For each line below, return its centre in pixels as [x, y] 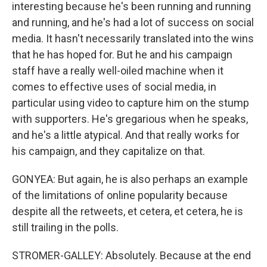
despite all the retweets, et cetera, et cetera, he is [128, 211]
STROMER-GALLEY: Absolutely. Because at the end [131, 255]
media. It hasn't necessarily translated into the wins [133, 38]
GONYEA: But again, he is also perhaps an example [130, 179]
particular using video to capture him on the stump [131, 103]
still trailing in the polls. [65, 227]
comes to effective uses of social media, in [114, 87]
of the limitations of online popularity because [120, 195]
